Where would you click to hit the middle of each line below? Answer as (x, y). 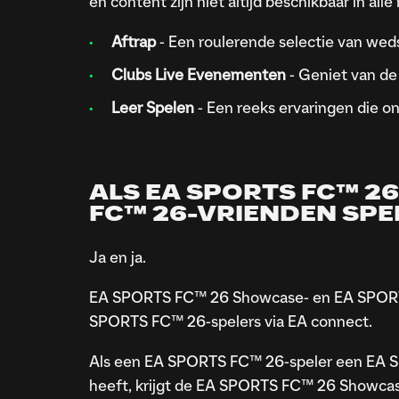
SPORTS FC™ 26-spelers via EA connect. (230, 323)
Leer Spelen (154, 109)
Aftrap (133, 43)
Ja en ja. (119, 259)
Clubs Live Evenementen (198, 76)
